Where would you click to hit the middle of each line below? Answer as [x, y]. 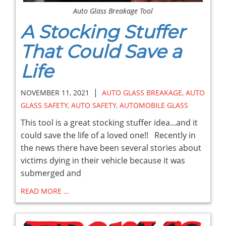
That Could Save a [101, 51]
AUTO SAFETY [94, 105]
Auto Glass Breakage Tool [113, 11]
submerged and [51, 173]
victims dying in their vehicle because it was [103, 160]
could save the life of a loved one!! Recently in [108, 135]
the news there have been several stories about [111, 148]
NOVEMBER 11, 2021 [55, 92]
